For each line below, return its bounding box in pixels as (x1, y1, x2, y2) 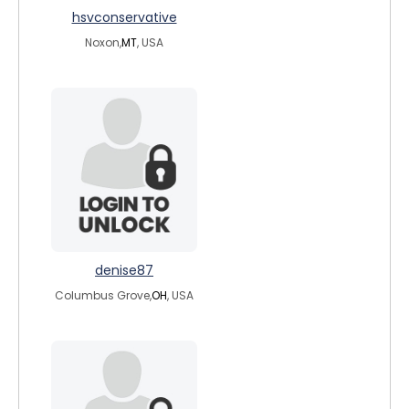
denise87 (95, 261, 153, 279)
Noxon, (85, 35, 121, 50)
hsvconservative (71, 8, 177, 26)
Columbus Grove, (55, 288, 152, 303)
